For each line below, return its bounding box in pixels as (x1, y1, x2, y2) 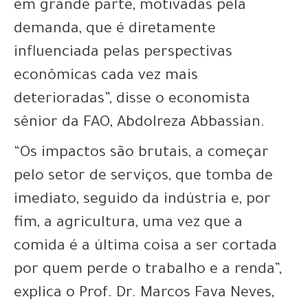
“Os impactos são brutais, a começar (14, 145, 269, 162)
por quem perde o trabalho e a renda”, (14, 262, 282, 279)
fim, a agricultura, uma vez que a (14, 215, 243, 232)
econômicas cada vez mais (14, 68, 198, 85)
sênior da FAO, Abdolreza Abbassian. (14, 115, 265, 132)
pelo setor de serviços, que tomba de (14, 168, 273, 186)
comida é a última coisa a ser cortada (14, 239, 277, 256)
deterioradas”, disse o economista (14, 91, 250, 109)
